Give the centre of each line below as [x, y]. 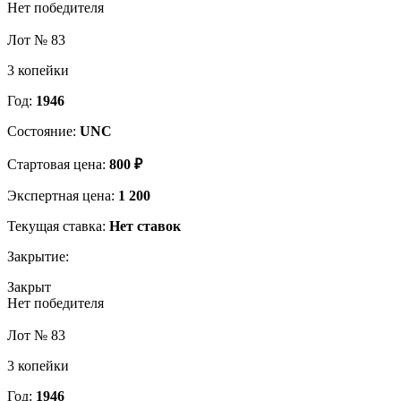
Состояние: [43, 131]
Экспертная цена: [63, 195]
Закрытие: [38, 256]
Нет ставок [145, 226]
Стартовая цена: [58, 164]
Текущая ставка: [58, 226]
